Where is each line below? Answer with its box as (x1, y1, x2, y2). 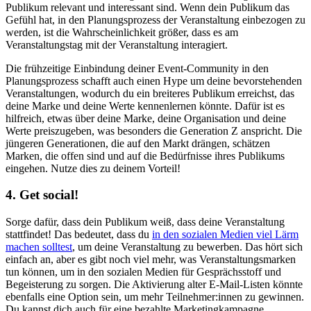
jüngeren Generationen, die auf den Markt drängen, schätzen (6, 137, 270, 149)
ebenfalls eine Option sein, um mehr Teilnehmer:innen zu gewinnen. (6, 291, 304, 303)
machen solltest (6, 241, 72, 253)
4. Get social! (6, 187, 78, 203)
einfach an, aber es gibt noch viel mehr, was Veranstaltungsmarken (6, 253, 296, 265)
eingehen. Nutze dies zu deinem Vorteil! (6, 162, 180, 174)
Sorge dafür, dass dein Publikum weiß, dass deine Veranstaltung (6, 216, 285, 228)
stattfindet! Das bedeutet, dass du (6, 228, 152, 240)
